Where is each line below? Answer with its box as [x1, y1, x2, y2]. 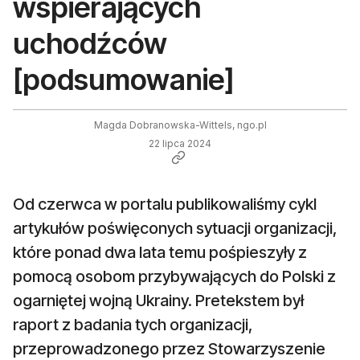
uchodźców [13, 26, 167, 62]
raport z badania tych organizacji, [13, 315, 252, 335]
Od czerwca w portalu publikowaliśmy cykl [13, 194, 317, 215]
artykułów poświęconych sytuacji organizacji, [13, 219, 337, 239]
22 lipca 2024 [149, 137, 211, 150]
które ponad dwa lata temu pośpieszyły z [13, 243, 307, 263]
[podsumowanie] [13, 62, 234, 98]
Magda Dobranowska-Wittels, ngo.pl [93, 119, 267, 132]
